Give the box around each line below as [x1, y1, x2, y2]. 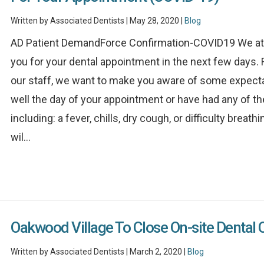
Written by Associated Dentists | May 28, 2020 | [11, 16, 185, 26]
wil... [11, 131, 31, 144]
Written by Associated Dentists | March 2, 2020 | [11, 247, 188, 257]
